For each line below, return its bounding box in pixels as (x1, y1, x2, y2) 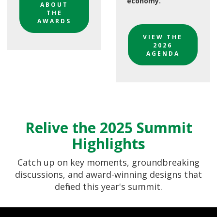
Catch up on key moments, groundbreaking (17, 156, 200, 169)
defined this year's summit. (55, 181, 162, 193)
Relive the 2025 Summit (25, 118, 192, 138)
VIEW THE (143, 33, 183, 42)
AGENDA (146, 49, 180, 58)
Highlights (72, 134, 145, 154)
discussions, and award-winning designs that (15, 169, 202, 181)
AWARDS (37, 17, 71, 26)
